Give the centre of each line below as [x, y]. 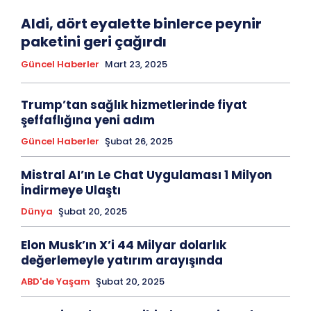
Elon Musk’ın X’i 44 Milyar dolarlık [124, 245]
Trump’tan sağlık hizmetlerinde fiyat [134, 104]
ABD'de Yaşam [56, 281]
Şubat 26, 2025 [139, 141]
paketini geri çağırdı [94, 41]
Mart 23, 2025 [136, 64]
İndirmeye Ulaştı [71, 190]
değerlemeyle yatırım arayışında [122, 260]
